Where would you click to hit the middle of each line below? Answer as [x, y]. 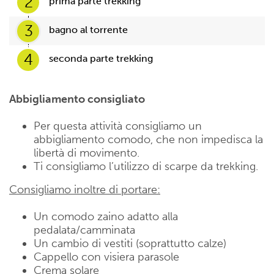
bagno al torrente [88, 30]
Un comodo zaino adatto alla [106, 217]
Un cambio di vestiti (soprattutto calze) [130, 244]
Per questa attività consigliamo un [118, 126]
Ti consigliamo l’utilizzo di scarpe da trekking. [146, 167]
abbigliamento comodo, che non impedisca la [148, 140]
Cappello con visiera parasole [106, 257]
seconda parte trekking [101, 59]
